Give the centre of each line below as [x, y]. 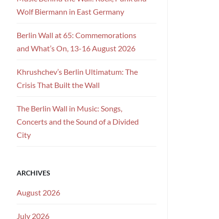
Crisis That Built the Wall [58, 85]
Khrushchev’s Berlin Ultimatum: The [77, 72]
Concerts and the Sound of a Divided [78, 122]
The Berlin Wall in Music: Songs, [69, 109]
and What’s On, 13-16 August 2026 [76, 48]
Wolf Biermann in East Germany [70, 12]
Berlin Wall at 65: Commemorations [77, 35]
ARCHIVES [33, 173]
